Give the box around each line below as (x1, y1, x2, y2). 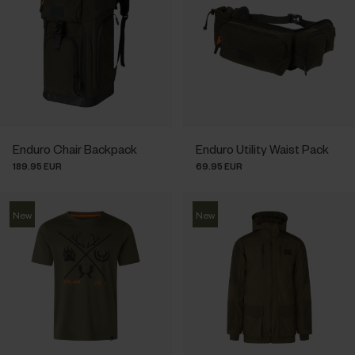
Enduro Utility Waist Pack (196, 140, 330, 157)
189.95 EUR (13, 159, 62, 172)
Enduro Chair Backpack (13, 140, 137, 157)
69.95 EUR (196, 159, 243, 172)
